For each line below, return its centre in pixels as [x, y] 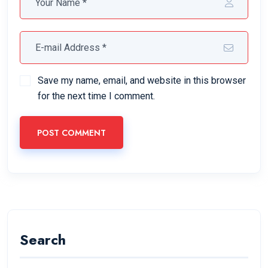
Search [43, 239]
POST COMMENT [71, 133]
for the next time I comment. [96, 96]
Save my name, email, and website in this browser [142, 81]
